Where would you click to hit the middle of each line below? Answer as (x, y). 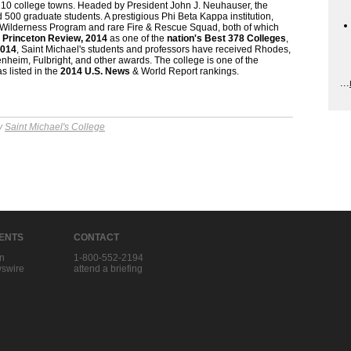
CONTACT (96, 237)
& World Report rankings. (186, 71)
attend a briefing (108, 269)
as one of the (137, 38)
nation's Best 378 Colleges (225, 38)
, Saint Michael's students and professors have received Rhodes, (154, 49)
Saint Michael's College (55, 127)
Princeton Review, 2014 (56, 38)
